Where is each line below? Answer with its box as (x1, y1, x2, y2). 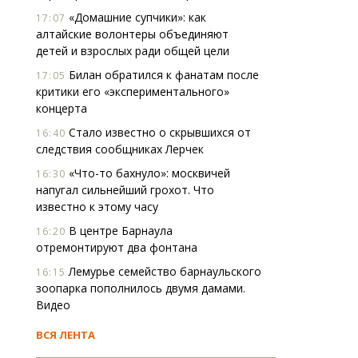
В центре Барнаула (66, 223, 173, 238)
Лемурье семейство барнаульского (66, 264, 261, 279)
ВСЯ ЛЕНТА (36, 328, 95, 342)
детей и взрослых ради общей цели (36, 43, 229, 58)
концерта (36, 101, 87, 116)
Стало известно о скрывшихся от (66, 125, 251, 140)
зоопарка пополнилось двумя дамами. (36, 280, 245, 296)
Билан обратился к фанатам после (66, 67, 259, 82)
